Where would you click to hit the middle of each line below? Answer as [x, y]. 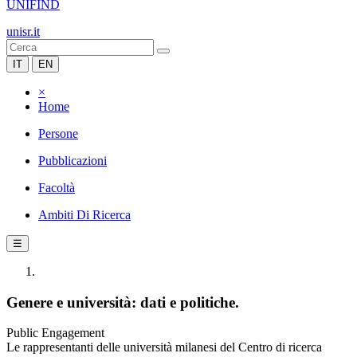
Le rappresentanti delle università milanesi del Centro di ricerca [164, 347]
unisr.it [23, 31]
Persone [58, 133]
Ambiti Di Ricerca [84, 215]
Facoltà [57, 188]
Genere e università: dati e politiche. [123, 302]
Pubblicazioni [73, 161]
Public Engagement [55, 333]
